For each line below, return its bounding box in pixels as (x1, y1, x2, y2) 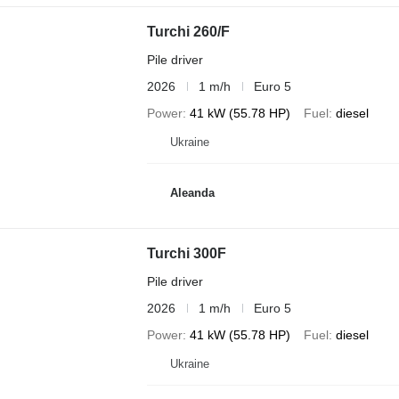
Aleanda (169, 186, 215, 200)
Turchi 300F (146, 245, 226, 261)
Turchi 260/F (146, 23, 230, 39)
